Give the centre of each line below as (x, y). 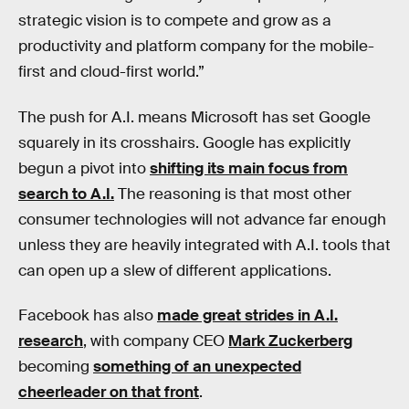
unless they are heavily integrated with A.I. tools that (204, 245)
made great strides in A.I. (247, 316)
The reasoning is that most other (233, 194)
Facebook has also (88, 316)
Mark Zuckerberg (290, 341)
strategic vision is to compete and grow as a (175, 21)
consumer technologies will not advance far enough (202, 219)
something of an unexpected (197, 367)
